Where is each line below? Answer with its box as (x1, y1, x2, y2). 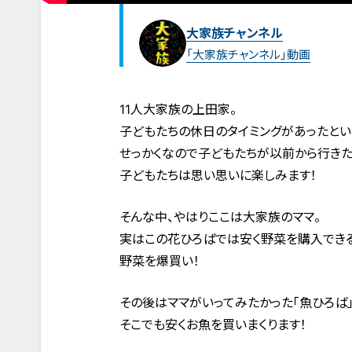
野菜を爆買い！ (119, 253, 200, 269)
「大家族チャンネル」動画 (186, 46, 310, 62)
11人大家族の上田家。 (119, 101, 236, 118)
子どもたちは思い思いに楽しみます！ (119, 167, 317, 184)
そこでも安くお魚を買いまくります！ (119, 317, 306, 333)
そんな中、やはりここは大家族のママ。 (119, 209, 321, 225)
